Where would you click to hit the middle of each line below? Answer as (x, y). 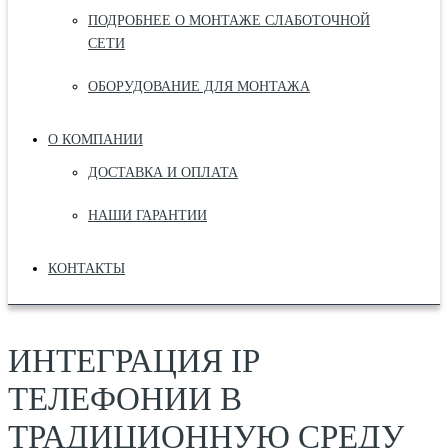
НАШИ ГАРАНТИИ (147, 215)
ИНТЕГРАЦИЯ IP (133, 361)
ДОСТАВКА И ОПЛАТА (163, 172)
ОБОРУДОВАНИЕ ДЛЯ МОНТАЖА (199, 86)
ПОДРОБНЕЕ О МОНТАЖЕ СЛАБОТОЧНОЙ (229, 20)
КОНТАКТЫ (86, 268)
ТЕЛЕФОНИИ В (125, 399)
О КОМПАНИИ (95, 139)
